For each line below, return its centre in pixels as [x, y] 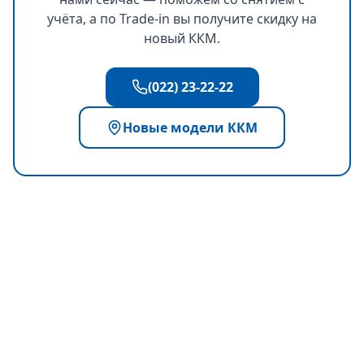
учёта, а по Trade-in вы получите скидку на [182, 19]
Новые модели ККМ [190, 128]
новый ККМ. [182, 38]
